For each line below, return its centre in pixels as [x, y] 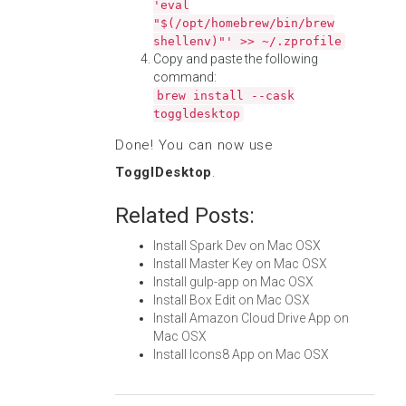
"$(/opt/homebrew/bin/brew [244, 23]
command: [185, 77]
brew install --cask [226, 96]
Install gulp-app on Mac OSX [233, 282]
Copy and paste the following [236, 59]
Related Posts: [185, 216]
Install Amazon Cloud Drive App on [251, 318]
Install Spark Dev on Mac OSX [237, 246]
